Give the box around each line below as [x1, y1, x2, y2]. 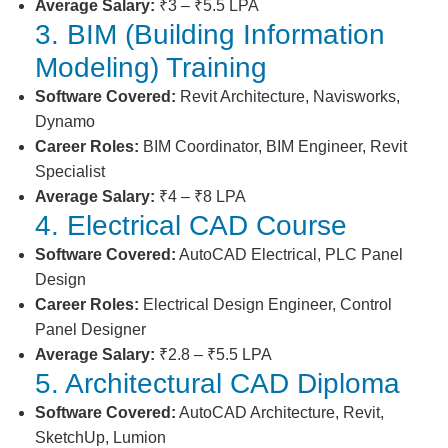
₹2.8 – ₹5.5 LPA [155, 346, 272, 363]
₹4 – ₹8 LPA [155, 188, 246, 205]
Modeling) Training [35, 52, 267, 83]
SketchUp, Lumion [35, 429, 166, 446]
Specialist [35, 163, 105, 180]
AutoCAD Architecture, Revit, [176, 404, 384, 421]
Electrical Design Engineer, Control [139, 296, 392, 313]
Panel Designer [35, 321, 146, 338]
